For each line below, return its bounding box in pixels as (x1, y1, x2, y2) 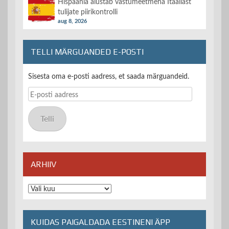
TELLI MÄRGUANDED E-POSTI (31, 47, 144, 57)
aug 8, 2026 (58, 18, 87, 25)
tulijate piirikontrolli (58, 9, 118, 16)
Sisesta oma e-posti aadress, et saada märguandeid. (28, 73, 189, 81)
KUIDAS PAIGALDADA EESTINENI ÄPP (31, 217, 170, 227)
